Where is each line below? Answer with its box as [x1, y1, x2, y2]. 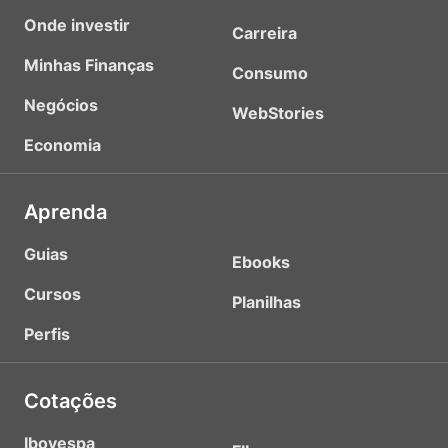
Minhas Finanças [24, 55, 154, 75]
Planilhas [232, 292, 301, 312]
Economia [24, 135, 101, 155]
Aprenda [24, 200, 107, 224]
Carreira [232, 23, 297, 43]
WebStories [232, 103, 324, 123]
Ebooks [232, 252, 290, 272]
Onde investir [24, 15, 130, 35]
